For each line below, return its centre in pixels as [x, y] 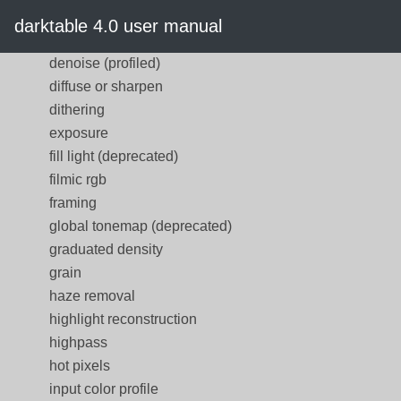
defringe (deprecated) [117, 17]
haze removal [92, 296]
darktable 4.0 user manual [118, 26]
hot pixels [80, 366]
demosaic [80, 40]
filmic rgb [78, 179]
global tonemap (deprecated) [141, 226]
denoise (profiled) [105, 63]
